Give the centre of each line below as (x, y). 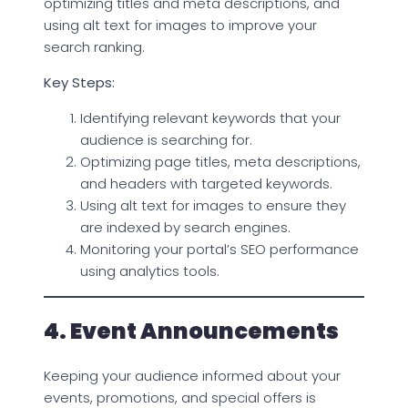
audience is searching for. (166, 139)
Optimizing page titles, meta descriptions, (220, 161)
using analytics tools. (150, 270)
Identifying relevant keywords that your (210, 117)
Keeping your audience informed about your (192, 375)
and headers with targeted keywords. (206, 183)
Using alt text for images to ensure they (213, 205)
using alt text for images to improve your (180, 25)
